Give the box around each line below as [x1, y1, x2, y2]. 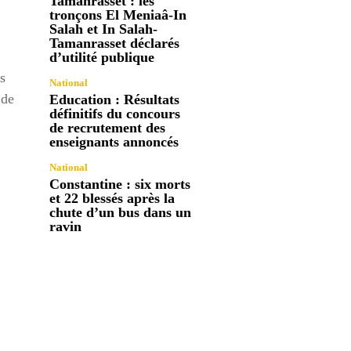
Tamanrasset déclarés [49, 34, 180, 51]
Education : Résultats [49, 91, 180, 107]
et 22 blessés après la [49, 190, 175, 206]
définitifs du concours [49, 105, 181, 121]
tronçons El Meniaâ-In [49, 6, 187, 23]
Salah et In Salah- [49, 20, 158, 37]
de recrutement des [49, 119, 166, 136]
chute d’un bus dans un [49, 204, 192, 220]
